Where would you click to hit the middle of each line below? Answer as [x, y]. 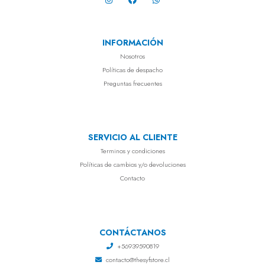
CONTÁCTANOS [132, 232]
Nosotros [132, 56]
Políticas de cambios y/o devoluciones [132, 165]
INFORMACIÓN [132, 42]
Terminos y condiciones [132, 151]
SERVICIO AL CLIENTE [132, 138]
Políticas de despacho [132, 70]
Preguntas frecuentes [132, 83]
